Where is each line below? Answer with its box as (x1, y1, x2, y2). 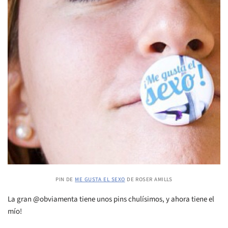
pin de (55, 173, 75, 184)
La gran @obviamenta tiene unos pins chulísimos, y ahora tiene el (8, 193, 214, 205)
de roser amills (125, 173, 173, 184)
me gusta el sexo (75, 173, 125, 184)
